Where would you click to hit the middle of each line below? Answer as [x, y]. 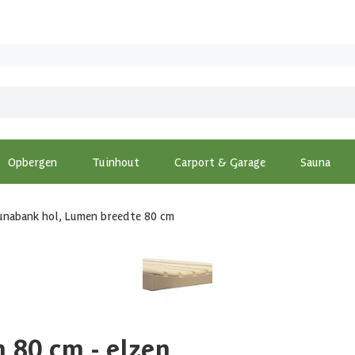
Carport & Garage [220, 162]
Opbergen [32, 162]
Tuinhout [116, 162]
